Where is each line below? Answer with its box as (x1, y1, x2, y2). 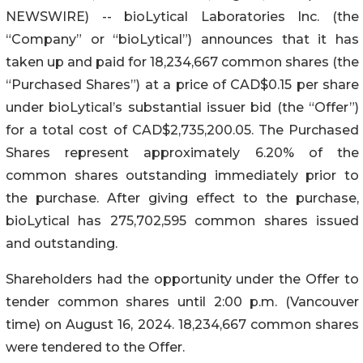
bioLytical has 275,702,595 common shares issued (6, 212, 359, 228)
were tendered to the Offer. (6, 339, 185, 355)
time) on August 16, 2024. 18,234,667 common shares (6, 316, 359, 332)
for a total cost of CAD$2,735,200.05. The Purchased (6, 122, 359, 138)
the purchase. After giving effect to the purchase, (6, 190, 359, 206)
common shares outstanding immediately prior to (6, 167, 359, 183)
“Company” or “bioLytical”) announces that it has (6, 31, 359, 47)
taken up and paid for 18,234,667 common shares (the (6, 53, 359, 70)
